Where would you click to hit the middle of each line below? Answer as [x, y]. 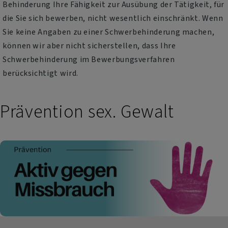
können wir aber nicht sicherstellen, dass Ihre [89, 46]
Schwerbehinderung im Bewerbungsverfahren [89, 60]
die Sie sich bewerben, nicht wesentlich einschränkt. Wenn [113, 18]
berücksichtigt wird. [40, 73]
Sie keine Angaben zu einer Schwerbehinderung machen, [109, 32]
